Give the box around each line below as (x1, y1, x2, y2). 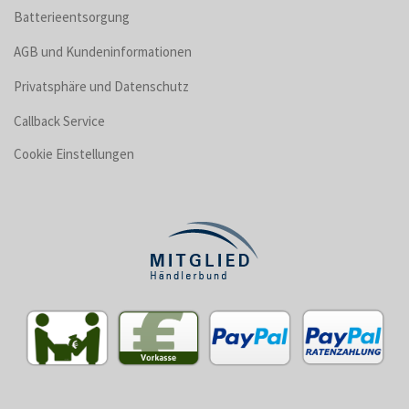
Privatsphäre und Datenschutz (14, 78, 189, 95)
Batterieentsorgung (14, 8, 130, 26)
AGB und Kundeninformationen (14, 43, 192, 60)
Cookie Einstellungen (14, 145, 134, 163)
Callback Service (14, 112, 105, 130)
